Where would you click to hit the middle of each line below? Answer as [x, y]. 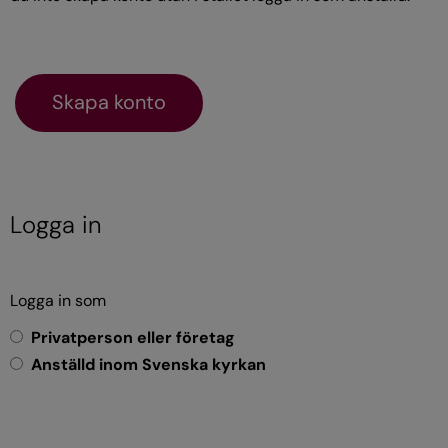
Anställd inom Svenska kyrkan [148, 364]
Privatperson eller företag [133, 337]
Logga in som [58, 300]
